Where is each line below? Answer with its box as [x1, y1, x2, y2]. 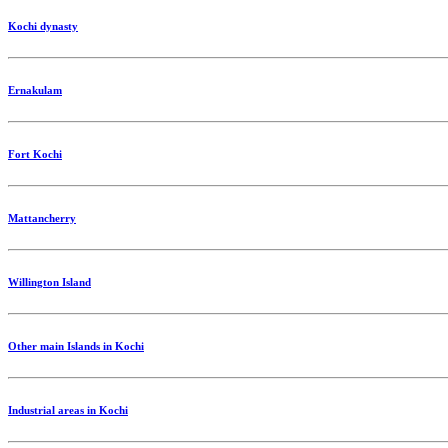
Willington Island [8, 276, 91, 289]
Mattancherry [8, 212, 76, 225]
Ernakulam [8, 84, 62, 97]
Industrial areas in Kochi [8, 404, 128, 417]
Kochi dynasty [8, 20, 78, 33]
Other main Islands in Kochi [8, 340, 144, 353]
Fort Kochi [8, 148, 62, 161]
